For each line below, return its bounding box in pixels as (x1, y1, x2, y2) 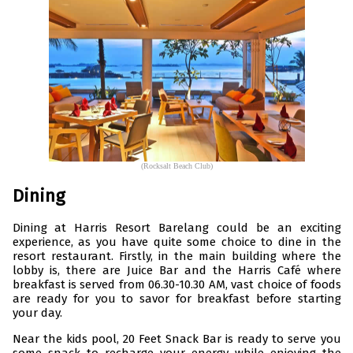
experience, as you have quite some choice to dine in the (12, 235, 341, 250)
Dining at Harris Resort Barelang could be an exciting (12, 221, 341, 236)
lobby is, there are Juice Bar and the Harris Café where (12, 263, 341, 278)
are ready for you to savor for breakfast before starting (12, 292, 341, 307)
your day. (12, 306, 62, 321)
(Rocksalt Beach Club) (140, 162, 213, 171)
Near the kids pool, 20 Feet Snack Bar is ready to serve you (12, 332, 341, 347)
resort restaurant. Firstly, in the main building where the (12, 249, 341, 264)
